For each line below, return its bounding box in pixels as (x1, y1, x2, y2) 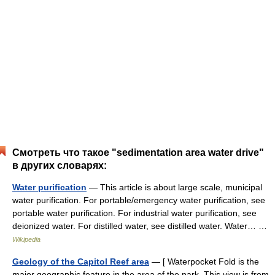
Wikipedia (12, 236, 41, 243)
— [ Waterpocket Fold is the (149, 257, 259, 266)
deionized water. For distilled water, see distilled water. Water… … (12, 221, 272, 231)
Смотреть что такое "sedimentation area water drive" (12, 147, 264, 158)
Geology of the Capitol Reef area (12, 257, 149, 266)
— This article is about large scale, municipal (87, 182, 262, 192)
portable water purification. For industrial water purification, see (12, 208, 257, 218)
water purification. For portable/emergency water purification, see (12, 195, 265, 205)
